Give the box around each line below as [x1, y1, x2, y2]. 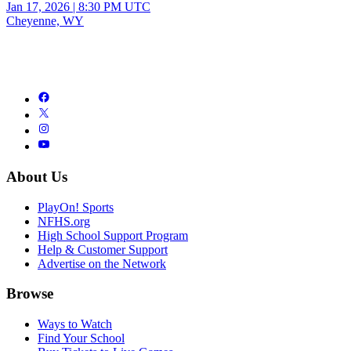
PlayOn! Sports [38, 200, 114, 214]
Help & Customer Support [38, 242, 168, 256]
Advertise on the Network [38, 256, 166, 270]
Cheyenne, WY [6, 14, 84, 28]
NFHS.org [38, 214, 90, 228]
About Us [6, 168, 67, 185]
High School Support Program [38, 228, 188, 242]
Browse [6, 285, 53, 302]
